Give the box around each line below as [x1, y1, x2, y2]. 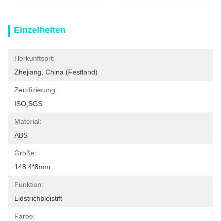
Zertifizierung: [14, 86, 57, 94]
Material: [14, 117, 41, 125]
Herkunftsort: [14, 54, 55, 62]
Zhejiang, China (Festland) [14, 68, 98, 76]
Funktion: [14, 181, 43, 188]
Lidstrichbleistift [14, 194, 62, 202]
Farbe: [14, 212, 35, 220]
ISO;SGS [14, 100, 42, 108]
